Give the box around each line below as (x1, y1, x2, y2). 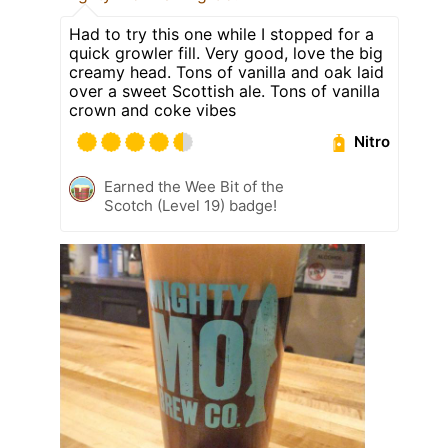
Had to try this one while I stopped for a (69, 23, 374, 44)
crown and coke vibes (69, 99, 236, 120)
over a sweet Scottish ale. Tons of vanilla (69, 80, 380, 101)
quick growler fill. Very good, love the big (69, 42, 383, 63)
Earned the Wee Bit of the (104, 176, 284, 196)
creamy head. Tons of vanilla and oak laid (69, 61, 384, 82)
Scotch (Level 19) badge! (104, 195, 277, 215)
